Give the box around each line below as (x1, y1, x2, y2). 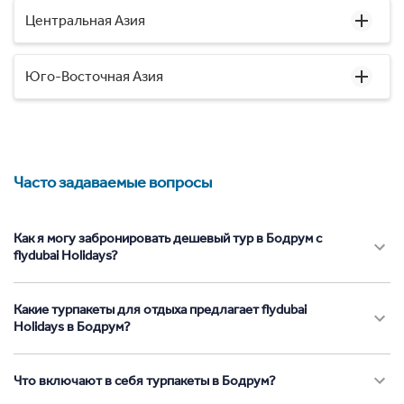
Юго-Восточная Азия (25, 67, 163, 85)
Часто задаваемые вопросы (14, 171, 212, 192)
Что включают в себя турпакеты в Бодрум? (14, 372, 276, 389)
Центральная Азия (25, 11, 145, 29)
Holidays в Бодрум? (14, 317, 131, 335)
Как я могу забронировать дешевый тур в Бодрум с (14, 229, 322, 246)
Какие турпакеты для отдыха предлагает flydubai (14, 300, 307, 317)
